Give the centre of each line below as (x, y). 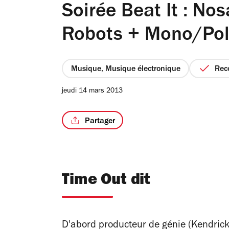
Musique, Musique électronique (125, 69)
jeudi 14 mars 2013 (92, 92)
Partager (100, 121)
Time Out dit (106, 181)
